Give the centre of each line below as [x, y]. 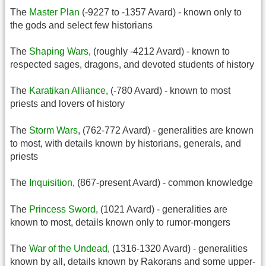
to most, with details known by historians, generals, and [126, 143]
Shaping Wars [59, 51]
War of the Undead [68, 248]
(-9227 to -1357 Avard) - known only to [161, 12]
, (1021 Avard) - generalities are [161, 209]
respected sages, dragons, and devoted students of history [132, 64]
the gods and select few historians [81, 25]
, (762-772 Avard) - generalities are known [166, 130]
